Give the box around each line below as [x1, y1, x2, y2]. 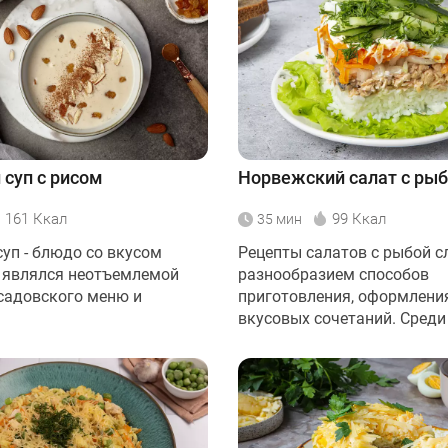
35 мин [257, 211, 302, 228]
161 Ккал [5, 210, 67, 229]
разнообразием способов [238, 265, 429, 285]
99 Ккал [332, 210, 386, 229]
